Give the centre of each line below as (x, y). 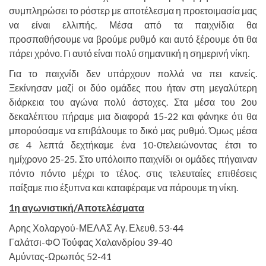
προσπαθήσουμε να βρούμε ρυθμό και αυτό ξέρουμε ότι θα (133, 39)
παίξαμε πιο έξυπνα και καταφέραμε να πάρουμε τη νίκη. (123, 187)
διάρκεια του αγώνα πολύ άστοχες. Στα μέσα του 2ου (133, 102)
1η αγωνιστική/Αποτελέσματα (77, 207)
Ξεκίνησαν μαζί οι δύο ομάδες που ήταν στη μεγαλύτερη (133, 87)
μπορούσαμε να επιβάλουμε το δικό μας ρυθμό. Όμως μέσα (133, 130)
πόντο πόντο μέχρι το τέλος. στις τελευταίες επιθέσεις (133, 173)
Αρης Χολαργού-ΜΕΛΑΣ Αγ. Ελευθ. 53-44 (96, 227)
